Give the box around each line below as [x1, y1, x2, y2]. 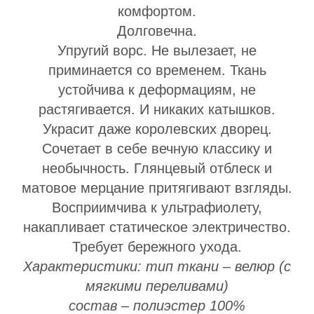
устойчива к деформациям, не [58, 82, 256, 97]
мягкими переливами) [86, 278, 228, 294]
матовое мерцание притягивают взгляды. [22, 180, 292, 196]
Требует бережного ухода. [72, 239, 242, 254]
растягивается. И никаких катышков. [39, 102, 275, 117]
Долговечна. [117, 23, 197, 39]
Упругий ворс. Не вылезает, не [57, 43, 257, 58]
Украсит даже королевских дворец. [42, 121, 272, 137]
